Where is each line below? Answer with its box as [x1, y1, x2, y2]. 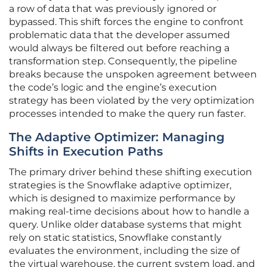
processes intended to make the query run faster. [9, 108, 246, 120]
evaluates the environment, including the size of [9, 245, 240, 257]
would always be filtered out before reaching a [9, 42, 229, 54]
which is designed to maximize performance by [9, 193, 235, 204]
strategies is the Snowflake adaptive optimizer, [9, 179, 231, 191]
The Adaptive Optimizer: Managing [9, 130, 225, 145]
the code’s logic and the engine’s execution [9, 82, 217, 94]
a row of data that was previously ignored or [9, 3, 216, 15]
